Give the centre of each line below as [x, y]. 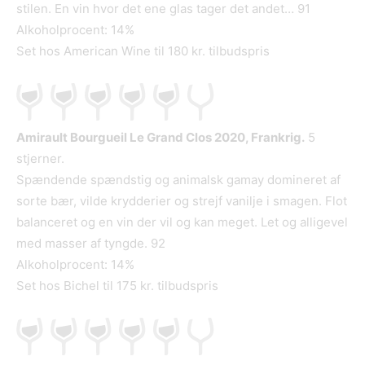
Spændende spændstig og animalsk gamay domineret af [178, 180]
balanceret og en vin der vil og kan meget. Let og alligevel [182, 222]
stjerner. [40, 159]
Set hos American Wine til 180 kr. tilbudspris [143, 51]
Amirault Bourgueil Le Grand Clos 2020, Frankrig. [161, 138]
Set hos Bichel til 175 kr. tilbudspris [117, 286]
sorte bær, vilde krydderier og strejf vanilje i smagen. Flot [182, 201]
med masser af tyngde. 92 [91, 244]
